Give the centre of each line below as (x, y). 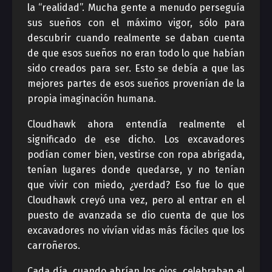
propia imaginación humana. (92, 99)
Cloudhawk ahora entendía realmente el (136, 124)
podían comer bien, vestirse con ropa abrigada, (136, 155)
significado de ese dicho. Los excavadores (136, 139)
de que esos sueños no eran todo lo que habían (136, 53)
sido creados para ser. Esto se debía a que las (136, 68)
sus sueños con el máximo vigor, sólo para (136, 23)
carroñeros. (54, 246)
